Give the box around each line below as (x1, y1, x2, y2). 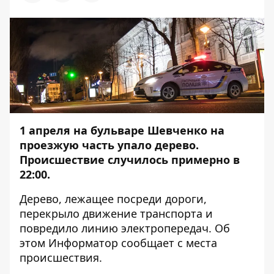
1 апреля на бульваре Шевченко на (20, 122, 224, 138)
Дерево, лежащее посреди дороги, (20, 191, 207, 206)
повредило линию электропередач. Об (20, 220, 230, 235)
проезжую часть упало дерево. (20, 137, 199, 152)
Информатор (48, 235, 118, 250)
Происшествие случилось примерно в (20, 152, 240, 167)
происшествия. (20, 250, 102, 265)
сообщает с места (118, 235, 217, 250)
